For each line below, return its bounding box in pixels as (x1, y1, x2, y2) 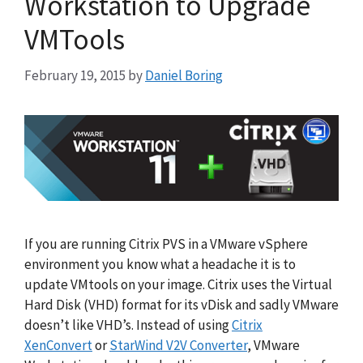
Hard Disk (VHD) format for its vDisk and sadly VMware (24, 296, 339, 314)
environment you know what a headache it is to (24, 255, 296, 274)
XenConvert (24, 336, 92, 355)
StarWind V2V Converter (109, 336, 247, 355)
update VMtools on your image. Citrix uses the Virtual (24, 275, 332, 294)
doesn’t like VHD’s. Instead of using (24, 316, 232, 335)
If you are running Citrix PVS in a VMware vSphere (24, 235, 308, 254)
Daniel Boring (145, 66, 223, 85)
